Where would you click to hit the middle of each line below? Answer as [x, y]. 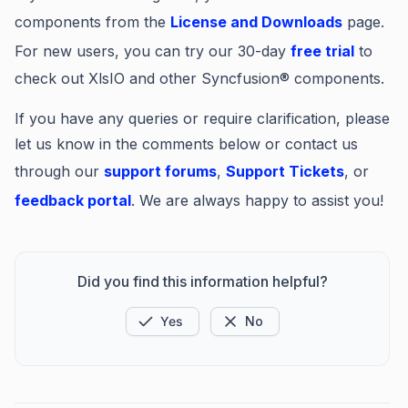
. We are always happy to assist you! [257, 200]
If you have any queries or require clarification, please [202, 118]
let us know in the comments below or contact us [186, 144]
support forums [160, 171]
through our [59, 171]
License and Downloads [256, 22]
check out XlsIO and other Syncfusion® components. [199, 78]
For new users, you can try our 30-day [153, 51]
